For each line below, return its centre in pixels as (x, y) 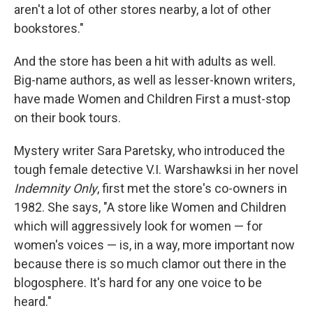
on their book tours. (67, 118)
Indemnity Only (56, 188)
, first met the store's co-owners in (192, 188)
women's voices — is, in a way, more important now (154, 245)
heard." (33, 301)
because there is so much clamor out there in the (150, 264)
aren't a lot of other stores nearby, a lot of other (143, 9)
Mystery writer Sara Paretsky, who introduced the (150, 151)
